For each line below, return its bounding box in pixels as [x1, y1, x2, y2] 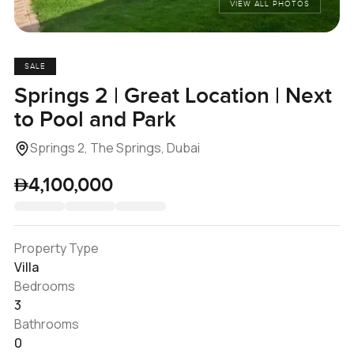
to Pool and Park [13, 106, 176, 133]
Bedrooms [13, 277, 75, 295]
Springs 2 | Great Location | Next [13, 82, 332, 109]
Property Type [13, 239, 99, 257]
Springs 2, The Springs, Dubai [29, 138, 200, 156]
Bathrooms [13, 314, 79, 333]
